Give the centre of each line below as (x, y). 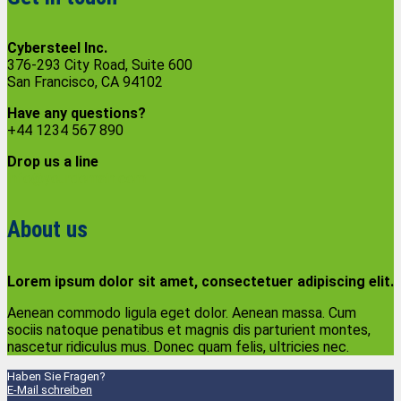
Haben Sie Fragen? (56, 376)
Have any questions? (77, 113)
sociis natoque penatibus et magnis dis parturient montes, (189, 329)
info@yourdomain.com (77, 179)
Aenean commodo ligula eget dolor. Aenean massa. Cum (182, 312)
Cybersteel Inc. (57, 48)
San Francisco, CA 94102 (85, 82)
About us (47, 230)
